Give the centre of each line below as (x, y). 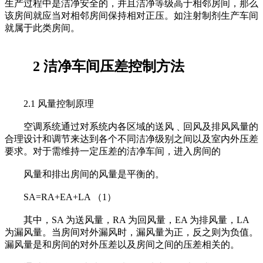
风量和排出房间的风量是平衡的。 (85, 174)
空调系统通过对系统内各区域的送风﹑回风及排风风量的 (131, 127)
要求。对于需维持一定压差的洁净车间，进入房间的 (113, 151)
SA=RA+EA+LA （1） (60, 197)
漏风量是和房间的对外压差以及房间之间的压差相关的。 (122, 245)
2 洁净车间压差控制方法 (95, 67)
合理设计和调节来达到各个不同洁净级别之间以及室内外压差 (131, 139)
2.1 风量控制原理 (49, 104)
